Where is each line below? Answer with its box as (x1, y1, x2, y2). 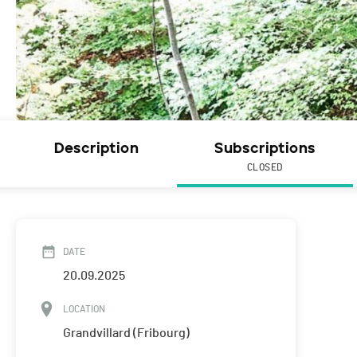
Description (53, 139, 139, 158)
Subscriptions (214, 139, 316, 158)
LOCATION (63, 304, 105, 315)
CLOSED (247, 163, 283, 173)
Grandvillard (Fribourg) (63, 327, 190, 340)
